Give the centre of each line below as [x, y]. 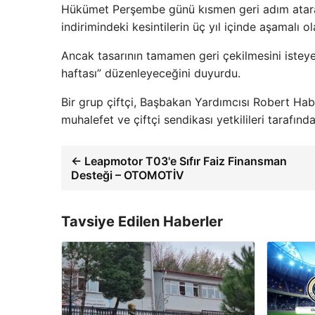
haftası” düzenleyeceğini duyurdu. [151, 73]
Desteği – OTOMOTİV [128, 175]
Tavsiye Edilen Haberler [142, 221]
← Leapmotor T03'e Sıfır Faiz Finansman [179, 161]
